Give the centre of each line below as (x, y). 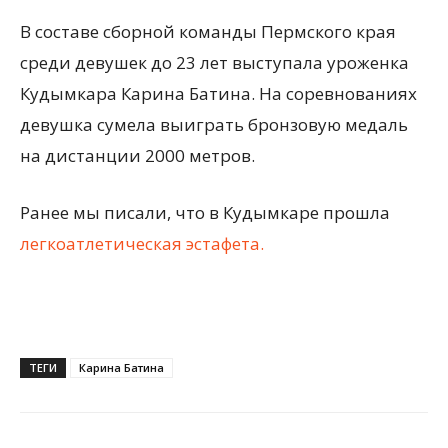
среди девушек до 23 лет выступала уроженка (214, 62)
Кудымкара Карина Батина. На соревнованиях (218, 93)
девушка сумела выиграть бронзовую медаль (214, 124)
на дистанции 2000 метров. (137, 155)
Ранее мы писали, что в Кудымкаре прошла (205, 212)
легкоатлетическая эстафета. (142, 243)
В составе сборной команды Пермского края (208, 31)
